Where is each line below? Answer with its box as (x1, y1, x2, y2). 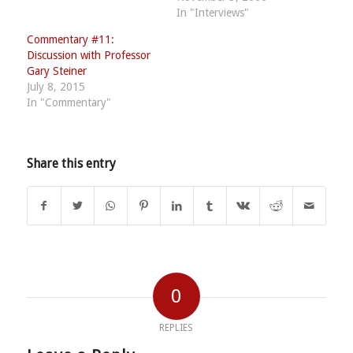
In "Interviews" (176, 6, 249, 19)
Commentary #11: (26, 32, 114, 46)
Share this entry (26, 155, 116, 171)
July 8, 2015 (26, 80, 85, 93)
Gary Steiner (26, 64, 87, 77)
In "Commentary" (26, 95, 111, 109)
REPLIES (159, 321, 194, 333)
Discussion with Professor (26, 48, 150, 61)
